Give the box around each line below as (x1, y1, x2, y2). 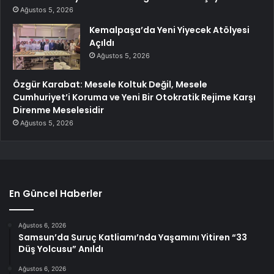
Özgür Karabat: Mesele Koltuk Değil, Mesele (13, 78, 207, 91)
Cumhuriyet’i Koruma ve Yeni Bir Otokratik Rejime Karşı (13, 91, 256, 103)
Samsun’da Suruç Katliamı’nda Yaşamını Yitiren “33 (18, 231, 247, 243)
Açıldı (89, 36, 114, 49)
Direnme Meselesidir (13, 103, 104, 116)
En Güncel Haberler (9, 187, 102, 200)
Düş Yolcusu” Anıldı (18, 242, 103, 255)
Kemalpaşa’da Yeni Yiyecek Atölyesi (89, 23, 250, 36)
